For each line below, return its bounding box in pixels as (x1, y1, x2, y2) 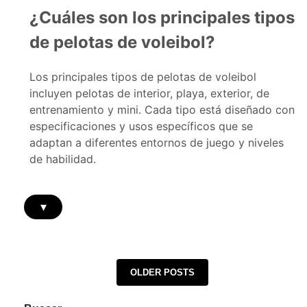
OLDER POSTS (130, 267, 195, 278)
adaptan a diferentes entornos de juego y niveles (29, 135, 284, 149)
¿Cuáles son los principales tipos (29, 7, 295, 27)
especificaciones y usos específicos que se (29, 119, 254, 133)
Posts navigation (23, 264, 158, 284)
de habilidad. (29, 151, 97, 166)
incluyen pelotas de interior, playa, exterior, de (29, 86, 270, 100)
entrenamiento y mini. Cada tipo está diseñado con (29, 102, 295, 116)
